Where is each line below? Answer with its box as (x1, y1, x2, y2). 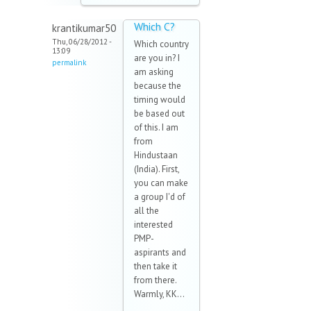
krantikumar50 (52, 22, 116, 35)
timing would (134, 94, 185, 106)
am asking (134, 66, 174, 78)
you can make (134, 177, 188, 190)
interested (134, 219, 173, 231)
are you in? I (134, 52, 180, 65)
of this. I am (134, 121, 178, 134)
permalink (52, 58, 86, 68)
